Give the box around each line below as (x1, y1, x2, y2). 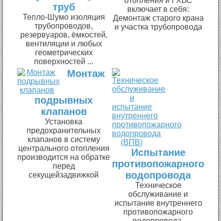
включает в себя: (127, 4, 189, 13)
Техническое (135, 181, 182, 189)
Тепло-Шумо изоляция (22, 12, 105, 21)
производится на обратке (17, 152, 110, 161)
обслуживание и (128, 189, 188, 198)
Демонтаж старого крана (112, 13, 204, 22)
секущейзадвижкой (29, 170, 99, 179)
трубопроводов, (35, 21, 93, 30)
